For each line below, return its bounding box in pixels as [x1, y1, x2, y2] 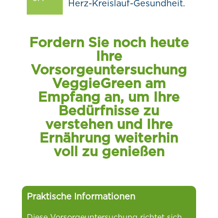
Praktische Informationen [26, 192, 135, 201]
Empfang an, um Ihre [38, 91, 180, 105]
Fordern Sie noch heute [29, 36, 189, 50]
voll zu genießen [53, 145, 164, 159]
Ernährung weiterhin [39, 131, 179, 145]
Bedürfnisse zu [58, 104, 160, 118]
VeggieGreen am [52, 77, 166, 91]
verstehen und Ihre [45, 118, 173, 132]
